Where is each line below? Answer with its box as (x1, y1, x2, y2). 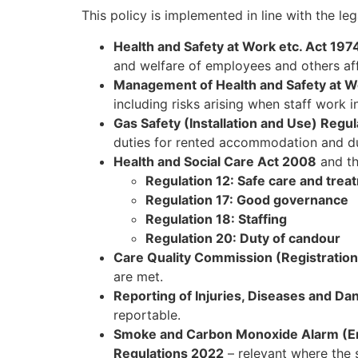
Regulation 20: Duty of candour (145, 229, 340, 246)
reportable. (113, 306, 181, 323)
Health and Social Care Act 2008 (113, 153, 316, 169)
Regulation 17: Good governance (145, 191, 348, 208)
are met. (113, 268, 163, 284)
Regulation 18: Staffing (145, 210, 287, 227)
